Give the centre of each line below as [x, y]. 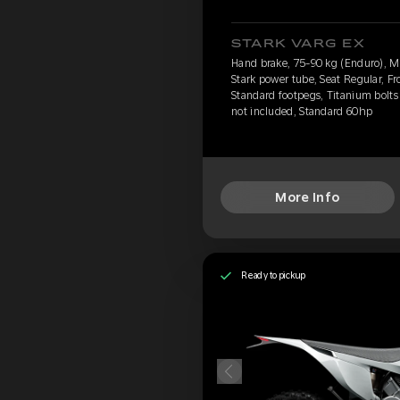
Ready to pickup [273, 275]
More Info [308, 198]
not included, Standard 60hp [302, 111]
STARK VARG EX [299, 44]
